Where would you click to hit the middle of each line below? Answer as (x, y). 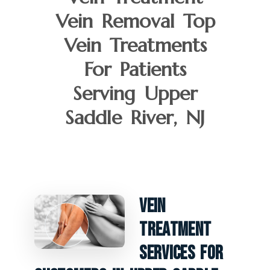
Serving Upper (135, 93)
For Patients (135, 69)
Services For (181, 253)
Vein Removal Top (135, 21)
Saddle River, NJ (135, 117)
